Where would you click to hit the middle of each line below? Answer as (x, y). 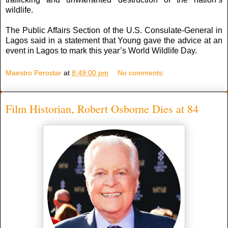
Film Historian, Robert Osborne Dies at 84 (102, 108)
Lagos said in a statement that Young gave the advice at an (114, 41)
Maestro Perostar (34, 73)
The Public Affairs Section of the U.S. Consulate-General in (114, 31)
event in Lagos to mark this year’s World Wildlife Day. (101, 51)
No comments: (141, 73)
